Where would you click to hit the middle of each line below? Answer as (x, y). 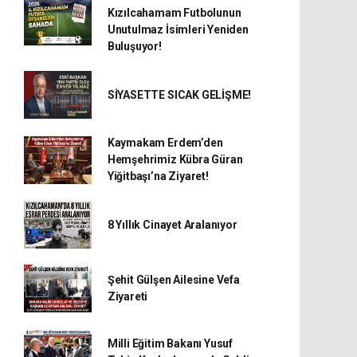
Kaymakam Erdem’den (165, 143)
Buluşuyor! (134, 46)
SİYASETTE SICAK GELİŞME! (179, 94)
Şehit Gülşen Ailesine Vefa (173, 280)
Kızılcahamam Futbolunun (174, 13)
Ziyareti (127, 296)
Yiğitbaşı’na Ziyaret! (158, 176)
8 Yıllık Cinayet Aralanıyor (172, 224)
